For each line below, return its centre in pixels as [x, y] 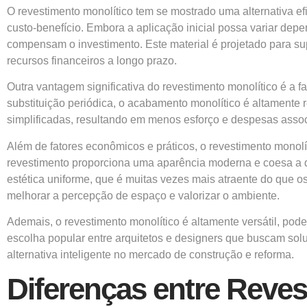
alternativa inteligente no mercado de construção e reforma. [150, 254]
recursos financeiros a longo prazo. [92, 60]
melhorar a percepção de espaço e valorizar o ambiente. [143, 195]
